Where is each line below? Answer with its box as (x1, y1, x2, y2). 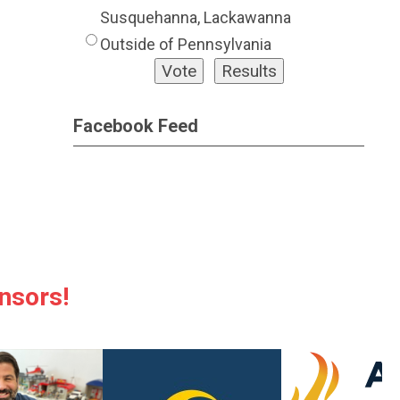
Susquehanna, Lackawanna (99, 8, 291, 27)
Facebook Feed (73, 115, 199, 137)
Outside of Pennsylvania (99, 35, 271, 54)
